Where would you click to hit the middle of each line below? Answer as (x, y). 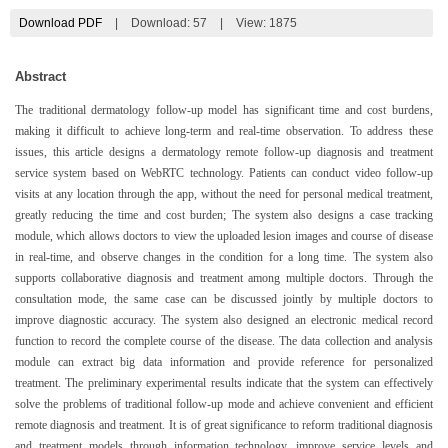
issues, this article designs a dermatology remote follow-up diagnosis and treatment (224, 151)
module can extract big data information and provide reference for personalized (224, 361)
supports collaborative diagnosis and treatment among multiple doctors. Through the (224, 277)
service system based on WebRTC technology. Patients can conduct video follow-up (224, 172)
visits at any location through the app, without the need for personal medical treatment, (224, 193)
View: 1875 (266, 22)
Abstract (40, 76)
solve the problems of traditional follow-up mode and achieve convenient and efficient (224, 403)
